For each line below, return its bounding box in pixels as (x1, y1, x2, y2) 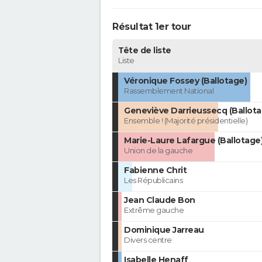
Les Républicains (124, 175, 182, 185)
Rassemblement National (124, 86, 213, 96)
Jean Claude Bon (124, 195, 195, 206)
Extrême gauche (124, 205, 184, 215)
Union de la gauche (124, 146, 192, 156)
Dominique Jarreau (124, 225, 204, 236)
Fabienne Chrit (124, 165, 187, 176)
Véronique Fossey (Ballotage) (124, 75, 247, 87)
